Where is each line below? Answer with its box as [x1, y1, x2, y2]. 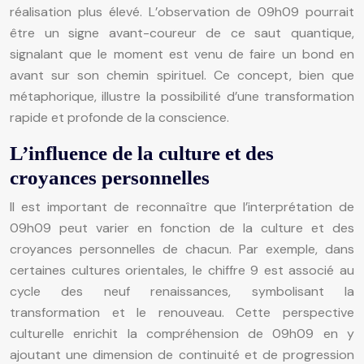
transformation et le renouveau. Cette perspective [10, 303, 354, 321]
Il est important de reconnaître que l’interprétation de [10, 197, 354, 215]
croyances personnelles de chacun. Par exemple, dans [10, 240, 354, 258]
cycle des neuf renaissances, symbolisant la [10, 282, 354, 300]
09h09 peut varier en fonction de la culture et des [10, 219, 354, 236]
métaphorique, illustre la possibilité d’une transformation [10, 87, 354, 105]
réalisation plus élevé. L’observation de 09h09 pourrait [10, 2, 354, 20]
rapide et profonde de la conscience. [10, 108, 229, 126]
